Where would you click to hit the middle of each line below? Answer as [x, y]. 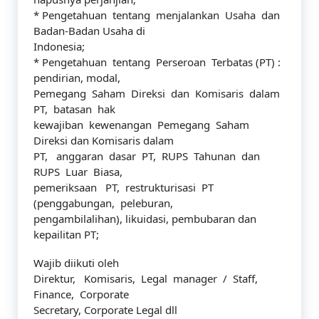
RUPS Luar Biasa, [78, 172]
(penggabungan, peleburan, [103, 203]
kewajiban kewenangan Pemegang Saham [141, 125]
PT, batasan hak [74, 109]
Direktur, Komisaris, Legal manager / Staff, [147, 278]
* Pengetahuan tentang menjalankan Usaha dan [157, 15]
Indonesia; [59, 46]
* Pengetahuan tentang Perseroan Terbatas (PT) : [157, 62]
